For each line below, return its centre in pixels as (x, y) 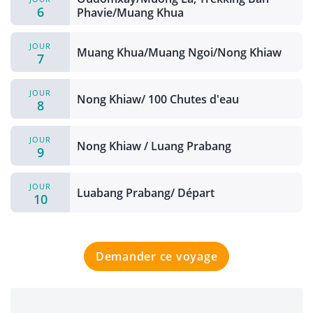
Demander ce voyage (156, 257)
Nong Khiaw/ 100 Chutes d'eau (158, 99)
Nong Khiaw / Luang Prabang (154, 146)
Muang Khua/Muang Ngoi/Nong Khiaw (179, 52)
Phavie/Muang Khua (130, 12)
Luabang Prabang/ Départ (146, 192)
